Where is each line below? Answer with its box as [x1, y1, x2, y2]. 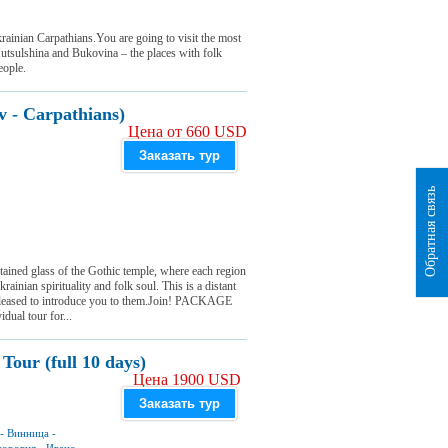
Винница [7, 427, 49, 439]
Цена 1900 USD [133, 371, 241, 388]
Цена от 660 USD [127, 123, 247, 140]
